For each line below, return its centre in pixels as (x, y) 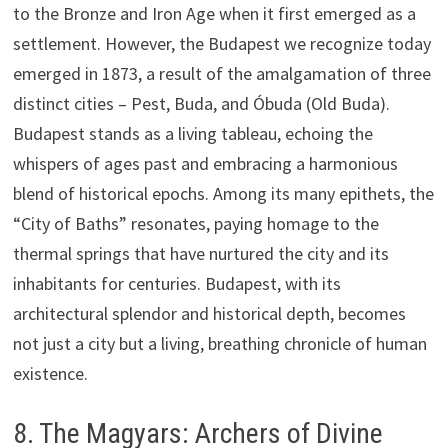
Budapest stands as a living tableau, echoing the (192, 133)
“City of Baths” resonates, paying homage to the (195, 223)
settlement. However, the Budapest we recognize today (221, 43)
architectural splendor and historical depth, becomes (209, 313)
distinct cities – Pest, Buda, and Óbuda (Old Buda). (201, 103)
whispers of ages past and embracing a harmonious (205, 163)
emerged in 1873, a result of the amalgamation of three (221, 73)
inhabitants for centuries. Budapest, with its (176, 283)
